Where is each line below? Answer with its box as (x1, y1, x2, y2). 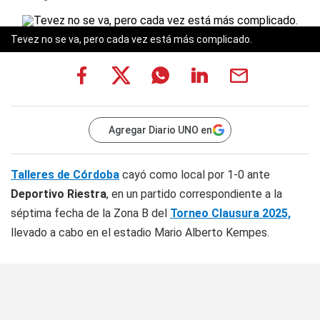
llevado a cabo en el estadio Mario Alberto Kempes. (11, 226, 269, 239)
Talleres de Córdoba (11, 168, 119, 181)
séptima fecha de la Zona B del (11, 206, 170, 220)
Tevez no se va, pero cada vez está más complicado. (11, 34, 252, 45)
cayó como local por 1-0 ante (119, 168, 270, 181)
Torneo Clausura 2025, (170, 206, 291, 220)
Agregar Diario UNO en (109, 124, 212, 136)
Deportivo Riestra (11, 187, 106, 201)
